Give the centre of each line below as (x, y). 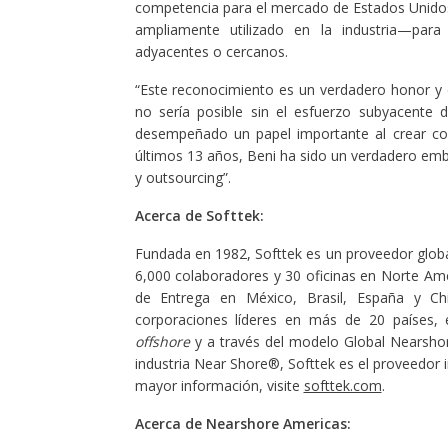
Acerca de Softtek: (199, 215)
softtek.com (342, 385)
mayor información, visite (219, 385)
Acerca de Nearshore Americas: (242, 423)
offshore (162, 341)
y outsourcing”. (182, 177)
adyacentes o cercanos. (211, 51)
